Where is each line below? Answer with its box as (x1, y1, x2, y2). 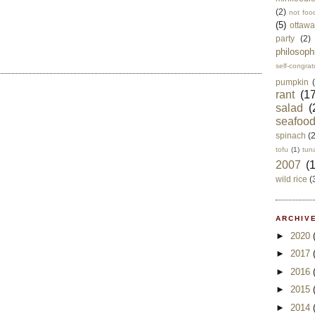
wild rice (276, 174, 307, 184)
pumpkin (276, 77, 309, 87)
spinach (276, 131, 306, 141)
